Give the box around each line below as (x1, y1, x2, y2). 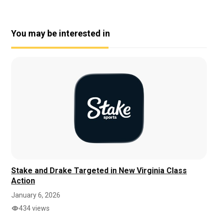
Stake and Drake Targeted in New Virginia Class (11, 165, 187, 175)
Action (11, 176, 35, 185)
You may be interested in (11, 28, 110, 38)
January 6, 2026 (11, 191, 60, 199)
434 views (19, 204, 50, 212)
